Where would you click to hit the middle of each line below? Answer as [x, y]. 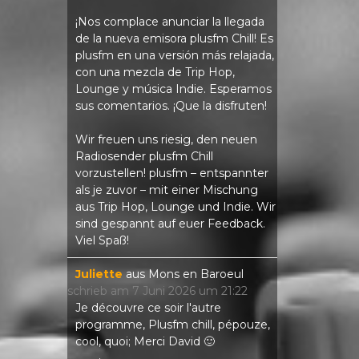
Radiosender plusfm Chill [144, 157]
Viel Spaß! [102, 241]
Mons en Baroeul [196, 274]
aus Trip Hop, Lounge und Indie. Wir [175, 207]
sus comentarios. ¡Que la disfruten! [171, 106]
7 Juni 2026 [162, 291]
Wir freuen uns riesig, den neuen [166, 140]
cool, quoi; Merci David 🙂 [145, 342]
